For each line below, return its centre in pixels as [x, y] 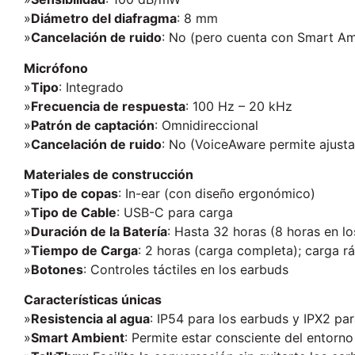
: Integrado [91, 87]
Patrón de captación [93, 125]
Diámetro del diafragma [104, 19]
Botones [57, 269]
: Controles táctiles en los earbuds [186, 269]
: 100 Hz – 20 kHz [239, 106]
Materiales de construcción [109, 174]
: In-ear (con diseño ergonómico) [217, 193]
